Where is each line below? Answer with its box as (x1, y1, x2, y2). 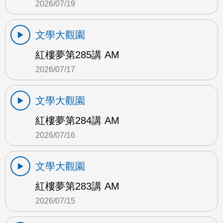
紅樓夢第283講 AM (35, 180, 119, 192)
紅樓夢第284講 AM (35, 114, 119, 126)
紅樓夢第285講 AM (35, 49, 119, 60)
